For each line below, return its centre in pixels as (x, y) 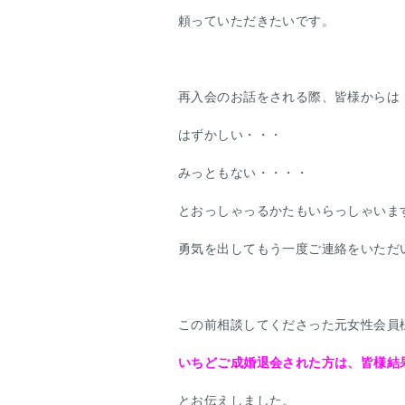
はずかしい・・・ (231, 135)
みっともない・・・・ (244, 173)
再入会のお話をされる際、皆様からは (289, 97)
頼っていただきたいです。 (257, 21)
